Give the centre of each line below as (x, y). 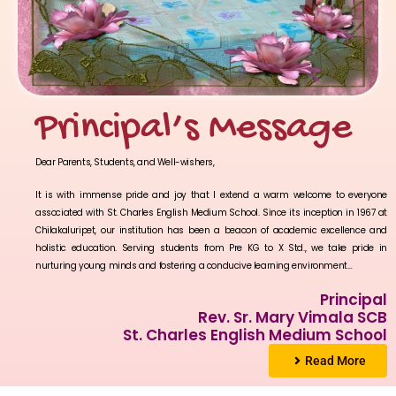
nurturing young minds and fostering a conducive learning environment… (194, 266)
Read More (335, 360)
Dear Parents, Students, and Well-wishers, (125, 162)
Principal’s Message (194, 128)
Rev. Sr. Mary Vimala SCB (293, 317)
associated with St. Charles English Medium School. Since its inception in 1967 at (211, 213)
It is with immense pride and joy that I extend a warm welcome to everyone (211, 195)
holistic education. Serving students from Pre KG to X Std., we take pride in (211, 248)
